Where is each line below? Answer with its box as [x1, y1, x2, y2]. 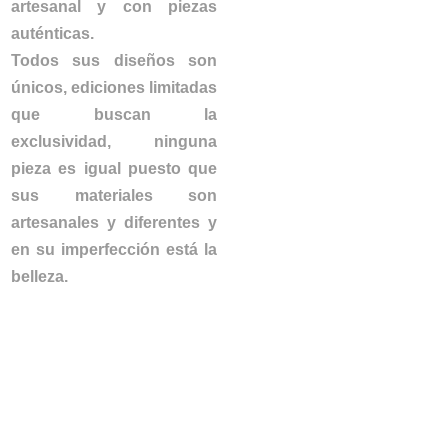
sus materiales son [11, 187, 217, 205]
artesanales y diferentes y [11, 214, 217, 232]
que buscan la [11, 106, 217, 124]
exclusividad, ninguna [11, 133, 217, 151]
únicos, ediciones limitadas [11, 79, 217, 97]
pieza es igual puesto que [11, 160, 217, 178]
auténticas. [11, 25, 94, 43]
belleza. [11, 268, 68, 286]
